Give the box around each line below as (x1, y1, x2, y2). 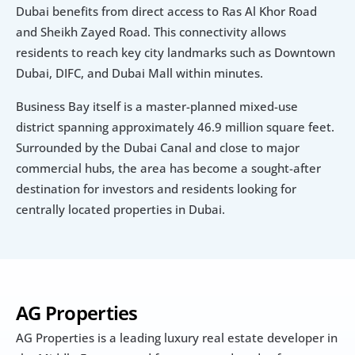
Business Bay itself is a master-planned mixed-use (16, 97, 298, 114)
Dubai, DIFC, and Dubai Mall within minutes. (16, 64, 263, 81)
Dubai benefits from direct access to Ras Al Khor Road (16, 2, 317, 19)
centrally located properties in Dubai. (16, 200, 225, 217)
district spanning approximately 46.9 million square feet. (16, 118, 334, 135)
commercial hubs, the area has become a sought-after (16, 159, 321, 176)
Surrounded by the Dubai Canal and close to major (16, 139, 300, 155)
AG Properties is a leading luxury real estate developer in (16, 329, 338, 345)
